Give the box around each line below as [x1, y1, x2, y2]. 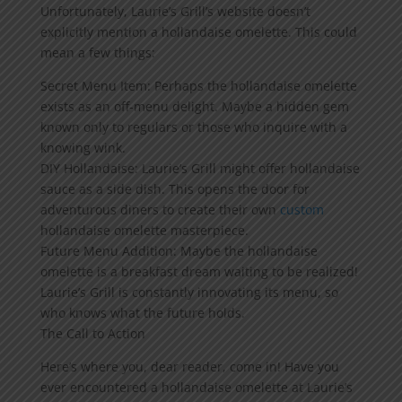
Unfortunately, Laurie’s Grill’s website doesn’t [39, 3, 310, 21]
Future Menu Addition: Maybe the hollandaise [39, 242, 318, 260]
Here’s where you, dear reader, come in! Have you [39, 358, 339, 376]
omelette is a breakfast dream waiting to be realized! [39, 263, 358, 281]
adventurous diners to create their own [39, 201, 280, 219]
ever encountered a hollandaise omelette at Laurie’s [39, 379, 353, 397]
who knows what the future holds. [39, 304, 245, 322]
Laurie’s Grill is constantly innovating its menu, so [39, 284, 338, 301]
